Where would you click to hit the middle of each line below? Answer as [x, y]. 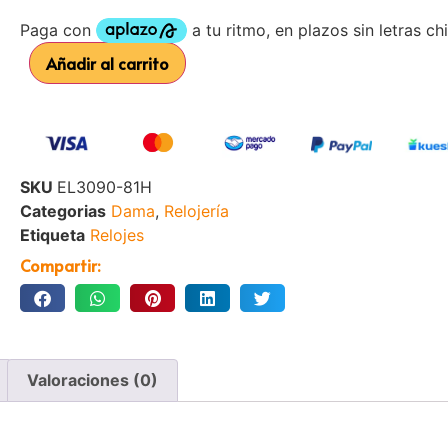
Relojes [117, 235]
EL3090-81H [105, 187]
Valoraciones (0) [92, 380]
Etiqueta [53, 235]
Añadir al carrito [108, 63]
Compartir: [60, 265]
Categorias [63, 211]
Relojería [197, 211]
